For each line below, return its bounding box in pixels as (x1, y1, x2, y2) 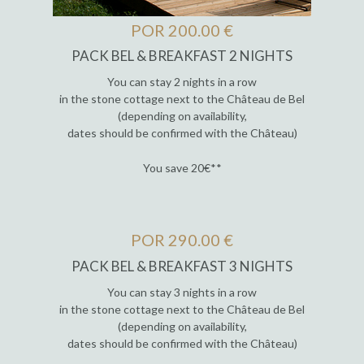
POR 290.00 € (131, 230, 233, 250)
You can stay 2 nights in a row (107, 75, 257, 89)
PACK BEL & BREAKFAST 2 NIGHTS (71, 47, 292, 64)
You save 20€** (142, 161, 222, 175)
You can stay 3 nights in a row (107, 285, 257, 300)
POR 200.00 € (131, 19, 233, 40)
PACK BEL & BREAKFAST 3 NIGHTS (71, 257, 292, 275)
